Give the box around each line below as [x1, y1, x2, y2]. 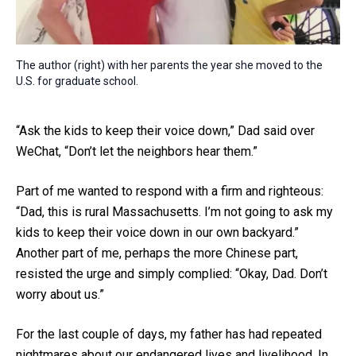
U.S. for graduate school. [16, 74, 138, 87]
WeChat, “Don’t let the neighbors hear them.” [16, 143, 257, 159]
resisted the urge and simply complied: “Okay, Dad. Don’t [16, 265, 327, 281]
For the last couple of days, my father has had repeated [16, 326, 322, 342]
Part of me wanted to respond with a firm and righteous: [16, 183, 323, 199]
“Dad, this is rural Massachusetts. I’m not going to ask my [16, 203, 333, 219]
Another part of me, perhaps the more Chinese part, [16, 245, 298, 261]
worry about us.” [16, 286, 104, 302]
